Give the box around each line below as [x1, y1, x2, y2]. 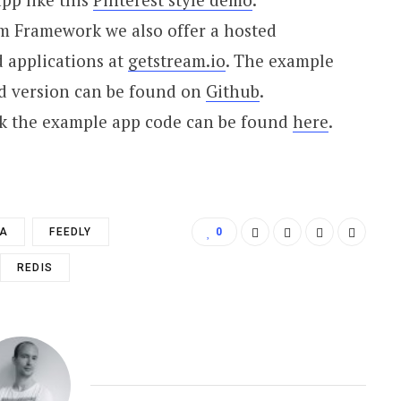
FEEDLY [49, 225, 92, 238]
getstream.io [127, 48, 226, 72]
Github [205, 79, 260, 102]
